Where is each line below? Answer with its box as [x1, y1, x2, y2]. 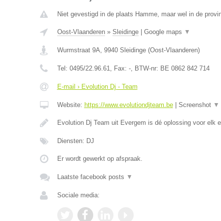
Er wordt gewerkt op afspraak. [57, 155, 143, 162]
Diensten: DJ [57, 137, 94, 145]
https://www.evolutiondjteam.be [84, 101, 173, 109]
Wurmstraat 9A [57, 46, 100, 54]
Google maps [144, 28, 184, 36]
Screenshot [178, 101, 213, 109]
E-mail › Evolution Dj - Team [57, 83, 138, 90]
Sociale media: [57, 191, 100, 199]
